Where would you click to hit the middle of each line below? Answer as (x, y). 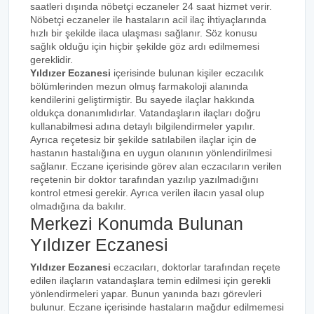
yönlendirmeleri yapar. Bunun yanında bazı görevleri (146, 294)
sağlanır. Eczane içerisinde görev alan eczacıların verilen (156, 166)
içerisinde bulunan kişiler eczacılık (187, 73)
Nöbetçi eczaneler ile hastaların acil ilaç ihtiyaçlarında (148, 20)
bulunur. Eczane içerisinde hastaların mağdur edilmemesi (157, 307)
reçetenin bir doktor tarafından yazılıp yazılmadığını (144, 179)
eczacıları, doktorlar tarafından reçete (196, 267)
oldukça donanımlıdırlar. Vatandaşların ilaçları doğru (145, 113)
